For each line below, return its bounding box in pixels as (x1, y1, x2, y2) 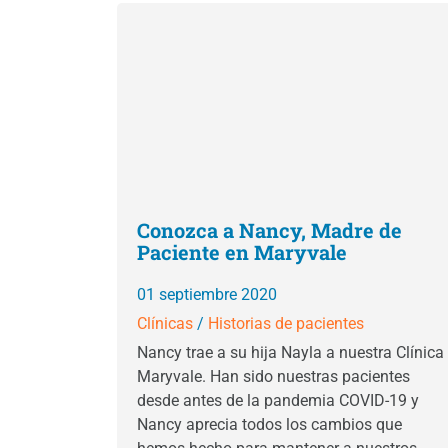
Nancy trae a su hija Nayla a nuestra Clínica (137, 343, 444, 362)
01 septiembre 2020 (137, 285, 277, 304)
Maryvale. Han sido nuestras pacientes (137, 367, 410, 386)
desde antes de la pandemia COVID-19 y (137, 391, 419, 410)
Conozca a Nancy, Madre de (137, 217, 402, 243)
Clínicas (137, 314, 193, 333)
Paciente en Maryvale (137, 239, 347, 265)
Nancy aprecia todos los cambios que (137, 415, 402, 434)
